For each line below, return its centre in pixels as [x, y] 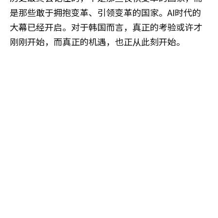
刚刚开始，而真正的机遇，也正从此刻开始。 [97, 42]
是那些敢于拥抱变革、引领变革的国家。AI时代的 [105, 12]
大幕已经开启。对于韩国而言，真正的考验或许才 [106, 27]
